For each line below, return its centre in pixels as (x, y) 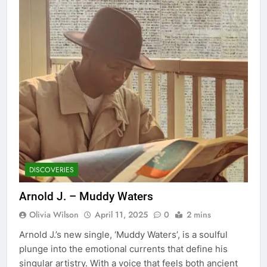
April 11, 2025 (121, 214)
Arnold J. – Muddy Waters (86, 196)
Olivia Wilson (54, 214)
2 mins (199, 214)
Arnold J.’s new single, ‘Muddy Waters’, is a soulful (123, 234)
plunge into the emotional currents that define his (123, 249)
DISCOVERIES (52, 170)
